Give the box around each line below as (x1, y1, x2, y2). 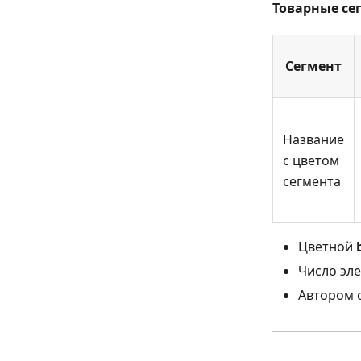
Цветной (298, 237, 356, 255)
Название (283, 130, 344, 148)
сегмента (283, 172, 341, 190)
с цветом (283, 151, 339, 169)
